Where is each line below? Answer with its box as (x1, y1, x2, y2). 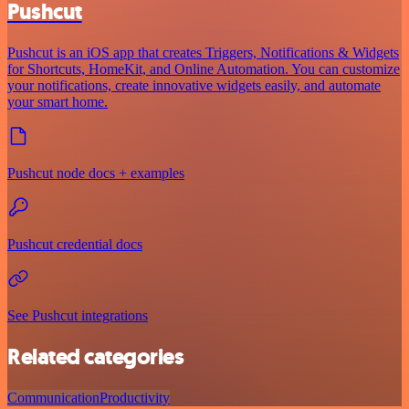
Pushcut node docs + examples (7, 165, 184, 182)
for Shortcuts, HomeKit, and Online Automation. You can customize (7, 61, 400, 78)
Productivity (100, 389, 170, 405)
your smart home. (7, 94, 108, 110)
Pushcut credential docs (7, 236, 142, 253)
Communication (7, 389, 100, 405)
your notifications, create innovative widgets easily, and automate (7, 78, 381, 94)
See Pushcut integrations (7, 308, 148, 324)
